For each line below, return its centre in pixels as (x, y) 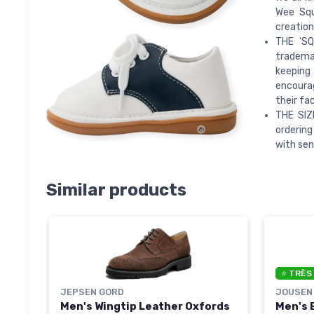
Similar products (116, 190)
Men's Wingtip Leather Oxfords (145, 306)
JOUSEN (294, 292)
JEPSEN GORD (92, 292)
